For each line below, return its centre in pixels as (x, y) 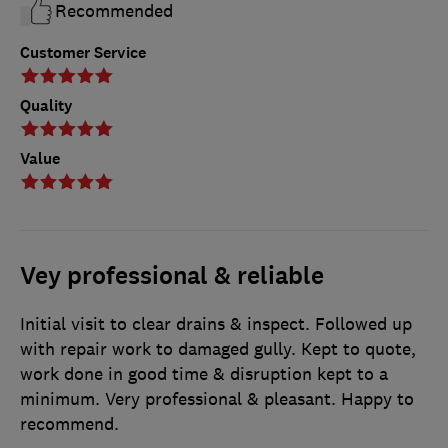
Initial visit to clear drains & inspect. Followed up (216, 324)
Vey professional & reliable (172, 276)
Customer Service (83, 53)
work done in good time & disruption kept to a (204, 374)
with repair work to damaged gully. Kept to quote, (218, 349)
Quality (46, 106)
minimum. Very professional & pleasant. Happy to (217, 399)
